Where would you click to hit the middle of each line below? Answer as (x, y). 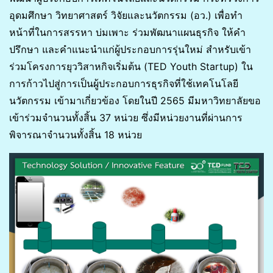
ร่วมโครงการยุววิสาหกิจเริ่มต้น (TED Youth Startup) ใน (131, 66)
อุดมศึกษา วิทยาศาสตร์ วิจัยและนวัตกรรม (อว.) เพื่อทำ (126, 15)
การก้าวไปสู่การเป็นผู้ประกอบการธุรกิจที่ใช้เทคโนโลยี (124, 83)
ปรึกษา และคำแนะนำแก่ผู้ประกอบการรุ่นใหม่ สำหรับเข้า (130, 49)
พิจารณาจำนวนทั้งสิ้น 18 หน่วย (76, 134)
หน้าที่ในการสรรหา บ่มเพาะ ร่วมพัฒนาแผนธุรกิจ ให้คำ (127, 32)
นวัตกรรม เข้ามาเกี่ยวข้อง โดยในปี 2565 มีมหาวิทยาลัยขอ (135, 100)
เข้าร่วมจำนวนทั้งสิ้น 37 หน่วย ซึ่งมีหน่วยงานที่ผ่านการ (126, 117)
